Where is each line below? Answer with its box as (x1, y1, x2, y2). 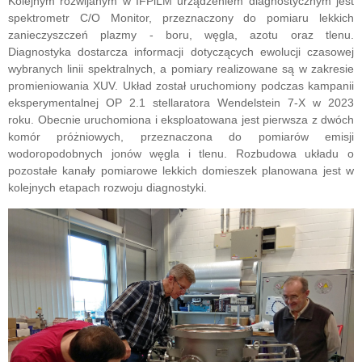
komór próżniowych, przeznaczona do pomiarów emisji (8, 130, 354, 144)
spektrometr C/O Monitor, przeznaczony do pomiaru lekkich (8, 11, 354, 25)
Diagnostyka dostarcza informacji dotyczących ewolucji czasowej (8, 45, 354, 59)
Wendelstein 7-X (217, 96, 305, 110)
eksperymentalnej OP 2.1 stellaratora (8, 96, 217, 110)
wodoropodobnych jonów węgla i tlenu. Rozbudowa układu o (8, 147, 354, 161)
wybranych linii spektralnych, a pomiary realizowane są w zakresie (8, 62, 354, 76)
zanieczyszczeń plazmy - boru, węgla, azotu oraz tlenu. (8, 28, 354, 42)
